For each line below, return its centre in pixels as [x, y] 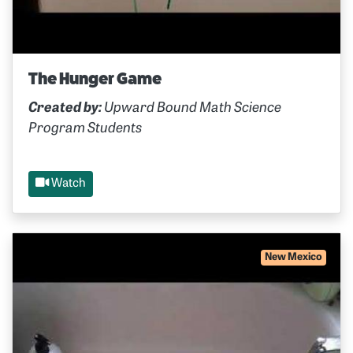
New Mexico [294, 258]
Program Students [85, 128]
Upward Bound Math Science [191, 108]
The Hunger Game [95, 78]
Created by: [65, 108]
